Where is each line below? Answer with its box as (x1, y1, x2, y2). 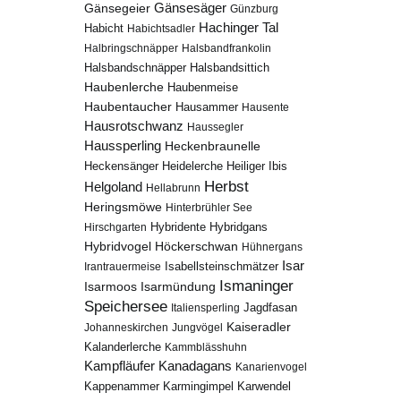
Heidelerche (162, 159, 224, 173)
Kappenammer (84, 380, 160, 393)
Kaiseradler (226, 320, 292, 334)
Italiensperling (171, 302, 241, 314)
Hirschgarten (84, 221, 148, 234)
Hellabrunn (146, 182, 201, 194)
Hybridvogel (84, 240, 152, 253)
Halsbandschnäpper (84, 62, 187, 74)
